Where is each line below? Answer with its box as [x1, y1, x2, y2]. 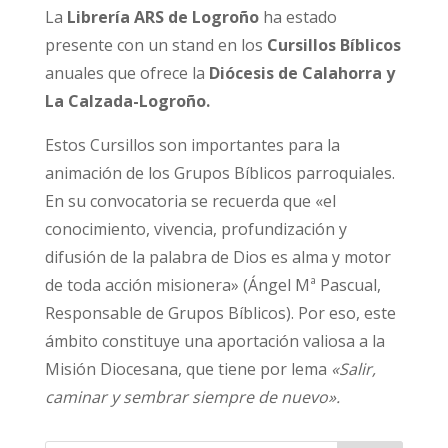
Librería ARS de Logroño [66, 5, 259, 28]
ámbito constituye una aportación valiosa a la [44, 329, 385, 352]
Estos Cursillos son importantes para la [44, 133, 340, 156]
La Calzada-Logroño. [44, 89, 210, 112]
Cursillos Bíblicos [266, 33, 401, 56]
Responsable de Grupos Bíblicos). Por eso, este [44, 301, 396, 324]
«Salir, [330, 357, 376, 380]
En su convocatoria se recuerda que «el [44, 189, 336, 212]
